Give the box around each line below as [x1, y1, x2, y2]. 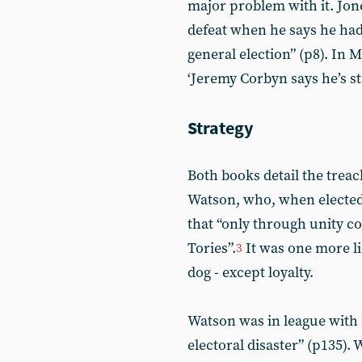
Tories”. [187, 239, 236, 258]
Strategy [187, 116, 253, 139]
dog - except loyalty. [187, 263, 314, 282]
